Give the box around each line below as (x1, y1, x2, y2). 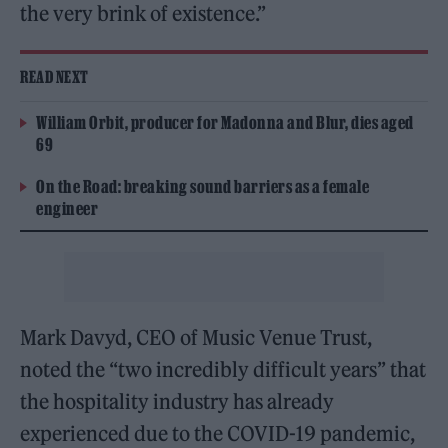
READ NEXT (20, 67, 89, 86)
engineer (36, 198, 98, 218)
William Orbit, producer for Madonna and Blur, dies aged (36, 112, 414, 132)
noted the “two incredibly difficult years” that (20, 356, 427, 382)
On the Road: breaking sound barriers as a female (36, 176, 369, 196)
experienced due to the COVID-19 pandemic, (20, 420, 416, 446)
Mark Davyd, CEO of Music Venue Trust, (20, 324, 373, 350)
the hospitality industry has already (20, 388, 335, 414)
